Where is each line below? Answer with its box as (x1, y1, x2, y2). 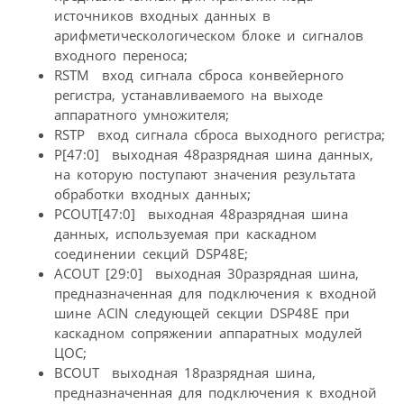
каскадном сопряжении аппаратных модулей (54, 324, 363, 343)
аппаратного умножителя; (54, 106, 229, 124)
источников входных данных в (54, 6, 271, 25)
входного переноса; (54, 46, 188, 65)
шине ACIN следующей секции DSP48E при (54, 304, 350, 323)
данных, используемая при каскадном (54, 225, 317, 243)
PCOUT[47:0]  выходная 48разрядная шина (54, 205, 348, 224)
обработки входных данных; (54, 185, 251, 204)
